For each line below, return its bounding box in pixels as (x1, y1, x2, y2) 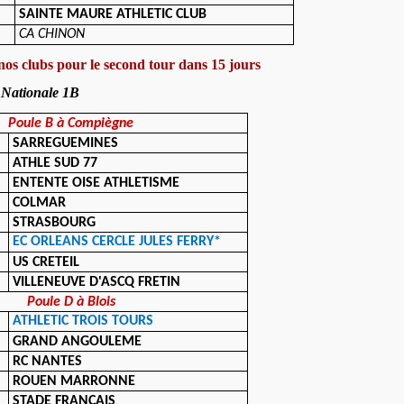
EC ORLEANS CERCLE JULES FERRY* (13, 234, 222, 249)
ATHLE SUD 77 (13, 156, 98, 170)
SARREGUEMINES (13, 136, 119, 151)
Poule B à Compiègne (8, 116, 134, 131)
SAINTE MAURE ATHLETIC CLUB (19, 7, 207, 22)
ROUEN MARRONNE (13, 374, 136, 389)
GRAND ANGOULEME (13, 335, 142, 349)
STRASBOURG (13, 216, 96, 230)
